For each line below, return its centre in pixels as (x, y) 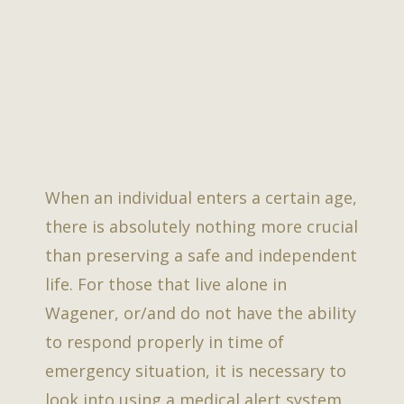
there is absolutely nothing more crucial (202, 227)
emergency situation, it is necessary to (196, 371)
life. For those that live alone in (166, 285)
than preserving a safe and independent (201, 256)
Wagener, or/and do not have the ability (201, 313)
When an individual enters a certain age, (201, 198)
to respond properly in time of (165, 342)
